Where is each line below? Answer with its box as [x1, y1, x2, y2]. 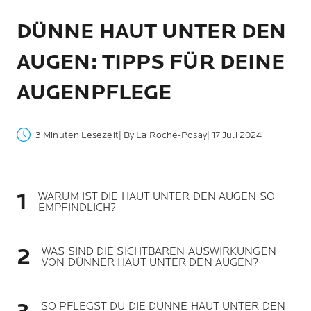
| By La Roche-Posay [118, 128, 207, 141]
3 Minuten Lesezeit [35, 128, 119, 141]
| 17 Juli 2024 [206, 128, 262, 141]
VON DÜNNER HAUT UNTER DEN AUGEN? [42, 255, 259, 269]
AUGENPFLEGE [17, 81, 172, 106]
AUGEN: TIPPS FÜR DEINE [17, 50, 285, 75]
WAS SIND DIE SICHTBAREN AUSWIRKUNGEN [42, 244, 276, 258]
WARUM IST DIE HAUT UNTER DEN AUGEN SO [38, 190, 275, 203]
